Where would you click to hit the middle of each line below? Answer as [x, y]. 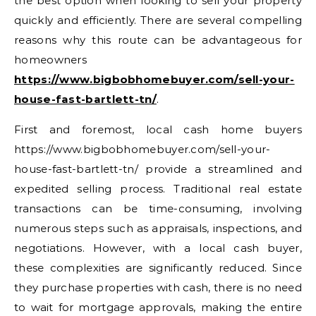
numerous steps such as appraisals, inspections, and [158, 228]
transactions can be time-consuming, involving [158, 208]
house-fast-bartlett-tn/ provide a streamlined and [158, 169]
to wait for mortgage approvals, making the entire [158, 307]
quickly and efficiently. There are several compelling [158, 20]
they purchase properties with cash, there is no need [158, 287]
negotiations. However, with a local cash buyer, [158, 248]
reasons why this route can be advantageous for [158, 39]
